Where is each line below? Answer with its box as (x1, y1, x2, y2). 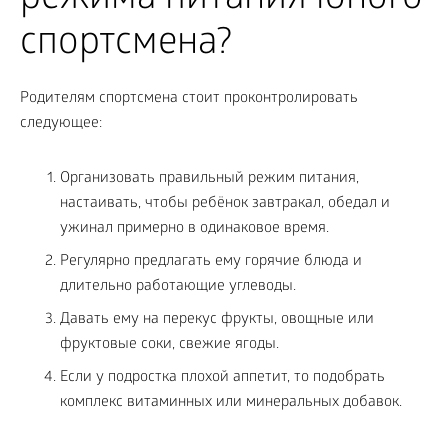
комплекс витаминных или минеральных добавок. (60, 394, 402, 413)
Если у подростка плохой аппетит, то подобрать (60, 369, 385, 388)
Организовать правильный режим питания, (60, 170, 359, 189)
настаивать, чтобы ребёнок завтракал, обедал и (60, 195, 390, 214)
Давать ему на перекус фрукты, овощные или (60, 311, 374, 330)
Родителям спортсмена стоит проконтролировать (20, 90, 358, 109)
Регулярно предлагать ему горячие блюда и (60, 253, 362, 272)
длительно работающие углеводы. (60, 278, 296, 297)
